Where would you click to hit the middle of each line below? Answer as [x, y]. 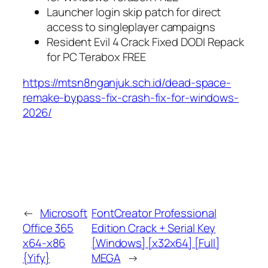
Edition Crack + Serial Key [153, 228]
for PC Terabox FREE [97, 57]
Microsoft [64, 213]
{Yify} [36, 258]
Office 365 [48, 228]
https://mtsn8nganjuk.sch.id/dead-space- [127, 83]
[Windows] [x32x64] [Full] [155, 243]
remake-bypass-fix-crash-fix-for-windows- [131, 98]
